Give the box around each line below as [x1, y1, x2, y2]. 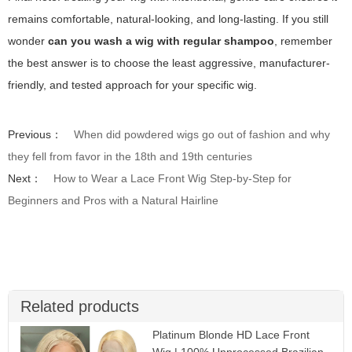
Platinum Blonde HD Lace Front [152, 328, 310, 341]
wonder [8, 34, 48, 47]
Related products [20, 297, 139, 315]
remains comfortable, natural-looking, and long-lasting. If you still [8, 12, 328, 25]
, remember [274, 34, 332, 47]
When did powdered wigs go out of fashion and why [74, 127, 330, 141]
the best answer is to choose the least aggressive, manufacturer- [8, 56, 330, 69]
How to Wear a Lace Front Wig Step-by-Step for [53, 171, 291, 185]
